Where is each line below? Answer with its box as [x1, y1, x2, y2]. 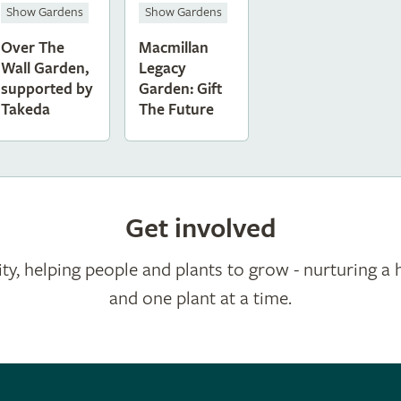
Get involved [124, 212, 277, 246]
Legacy [139, 59, 187, 79]
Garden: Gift [139, 80, 223, 99]
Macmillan [139, 38, 209, 58]
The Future [139, 100, 215, 120]
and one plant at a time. [109, 287, 292, 311]
